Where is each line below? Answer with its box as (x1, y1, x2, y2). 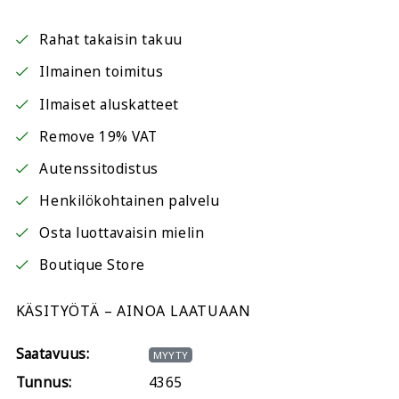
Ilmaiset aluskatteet (39, 94, 180, 114)
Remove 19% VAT (39, 126, 158, 146)
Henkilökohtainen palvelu (39, 191, 220, 211)
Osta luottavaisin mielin (39, 224, 205, 243)
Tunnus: (15, 372, 72, 392)
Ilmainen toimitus (39, 62, 164, 82)
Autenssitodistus (39, 159, 159, 178)
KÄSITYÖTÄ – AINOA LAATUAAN (15, 300, 251, 321)
